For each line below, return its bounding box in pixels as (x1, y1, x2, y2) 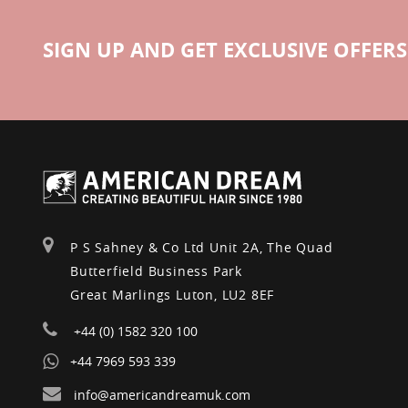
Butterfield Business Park (70, 262, 242, 280)
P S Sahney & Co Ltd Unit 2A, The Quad (70, 239, 333, 256)
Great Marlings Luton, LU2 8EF (70, 286, 275, 303)
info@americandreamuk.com (70, 386, 250, 403)
